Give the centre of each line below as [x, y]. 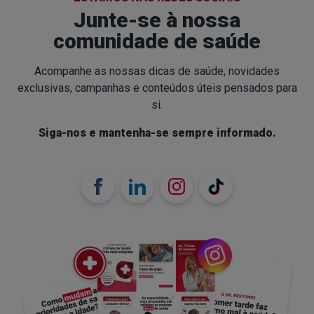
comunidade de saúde [157, 41]
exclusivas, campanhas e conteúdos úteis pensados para [157, 88]
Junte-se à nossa [157, 20]
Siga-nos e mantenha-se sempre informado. [157, 132]
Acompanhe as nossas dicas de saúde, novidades [157, 71]
